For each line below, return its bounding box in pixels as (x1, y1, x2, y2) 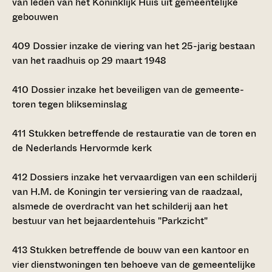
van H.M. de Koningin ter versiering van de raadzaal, (12, 184, 242, 199)
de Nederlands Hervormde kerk (12, 140, 152, 155)
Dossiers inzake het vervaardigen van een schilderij (27, 169, 257, 184)
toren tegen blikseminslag (12, 97, 127, 111)
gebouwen (12, 9, 58, 24)
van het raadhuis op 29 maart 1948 (12, 53, 166, 67)
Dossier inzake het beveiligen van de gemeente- (29, 82, 244, 97)
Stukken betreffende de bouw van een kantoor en (27, 242, 249, 257)
